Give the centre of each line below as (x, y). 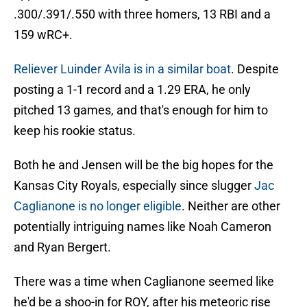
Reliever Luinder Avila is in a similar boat (122, 69)
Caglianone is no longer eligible (98, 206)
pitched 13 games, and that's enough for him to (141, 110)
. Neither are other (231, 206)
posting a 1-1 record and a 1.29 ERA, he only (132, 90)
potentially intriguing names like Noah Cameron (143, 227)
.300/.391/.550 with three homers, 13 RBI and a (142, 14)
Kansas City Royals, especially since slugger (134, 186)
